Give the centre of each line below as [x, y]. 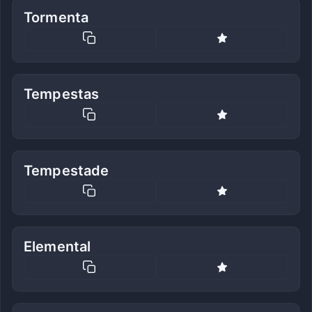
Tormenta [56, 18]
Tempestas [62, 94]
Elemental [57, 247]
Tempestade [67, 170]
